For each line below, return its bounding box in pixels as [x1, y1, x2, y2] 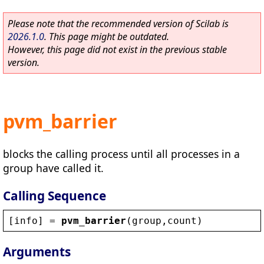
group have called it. [3, 160, 104, 175]
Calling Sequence [3, 187, 106, 204]
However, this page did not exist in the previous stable [8, 43, 227, 56]
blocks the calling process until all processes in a [3, 146, 240, 161]
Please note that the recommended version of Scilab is [8, 17, 229, 30]
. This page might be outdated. [44, 30, 169, 43]
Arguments [3, 243, 71, 260]
